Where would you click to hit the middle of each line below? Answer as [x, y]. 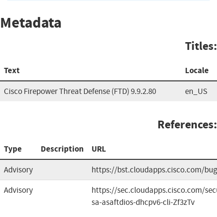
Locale [197, 70]
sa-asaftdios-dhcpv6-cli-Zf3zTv [143, 202]
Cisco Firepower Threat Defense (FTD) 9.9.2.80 [80, 91]
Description [62, 149]
